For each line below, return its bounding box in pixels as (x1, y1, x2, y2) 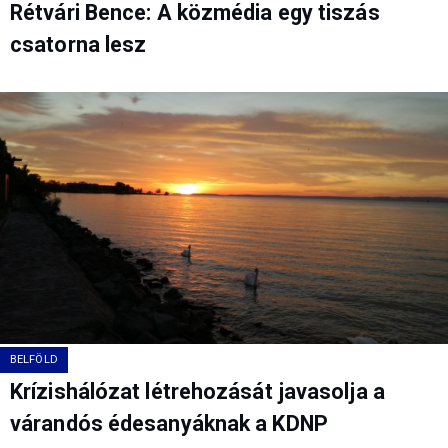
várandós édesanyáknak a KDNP (10, 410, 328, 436)
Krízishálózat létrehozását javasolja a (10, 378, 385, 404)
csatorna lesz (10, 31, 147, 57)
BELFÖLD (10, 352, 58, 366)
